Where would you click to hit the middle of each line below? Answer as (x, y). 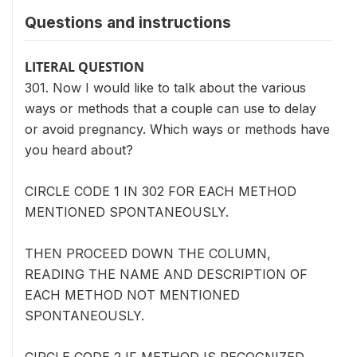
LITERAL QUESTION (84, 67)
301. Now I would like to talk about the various (165, 88)
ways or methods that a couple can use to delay (171, 108)
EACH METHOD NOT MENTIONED (132, 295)
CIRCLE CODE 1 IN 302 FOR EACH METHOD (161, 191)
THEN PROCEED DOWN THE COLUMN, (148, 253)
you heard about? (79, 150)
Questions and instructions (128, 22)
